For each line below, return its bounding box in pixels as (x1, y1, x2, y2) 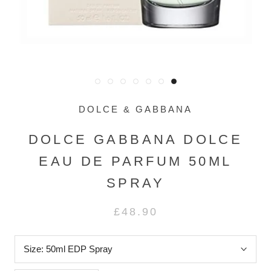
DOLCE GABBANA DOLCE (28, 132, 243, 148)
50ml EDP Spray (46, 244, 113, 255)
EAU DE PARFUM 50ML (39, 154, 232, 169)
